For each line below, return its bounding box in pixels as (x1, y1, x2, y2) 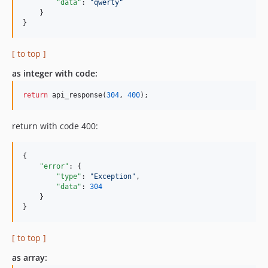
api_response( (48, 91, 106, 100)
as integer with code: (12, 68, 98, 80)
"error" (39, 162, 69, 171)
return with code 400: (12, 120, 98, 132)
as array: (12, 252, 47, 264)
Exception (94, 172, 132, 181)
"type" (56, 172, 81, 181)
